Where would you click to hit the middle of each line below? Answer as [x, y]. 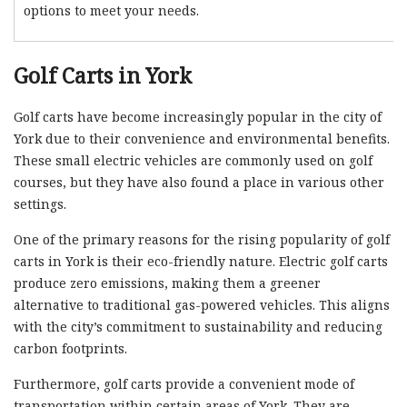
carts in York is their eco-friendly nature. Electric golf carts [201, 261]
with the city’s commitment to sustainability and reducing [198, 326]
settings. [40, 203]
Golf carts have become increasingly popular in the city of [198, 116]
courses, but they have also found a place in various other [199, 182]
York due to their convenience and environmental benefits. [202, 138]
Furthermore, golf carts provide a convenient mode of [184, 383]
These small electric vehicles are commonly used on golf [193, 160]
